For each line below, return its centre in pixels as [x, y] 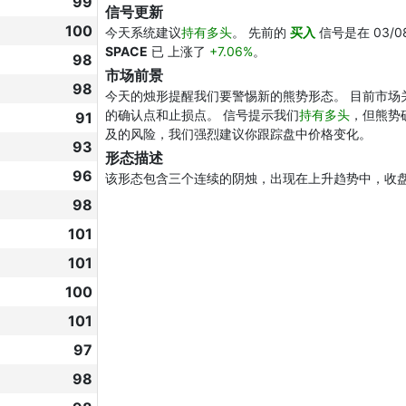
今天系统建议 [143, 32]
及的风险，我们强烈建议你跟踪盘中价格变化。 [238, 134]
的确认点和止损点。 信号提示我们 [202, 115]
